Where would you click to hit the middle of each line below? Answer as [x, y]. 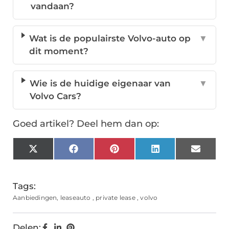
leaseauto [75, 198]
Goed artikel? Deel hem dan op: [86, 124]
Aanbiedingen [35, 198]
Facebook [99, 153]
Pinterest [139, 153]
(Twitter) [55, 161]
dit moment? [59, 51]
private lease [116, 198]
